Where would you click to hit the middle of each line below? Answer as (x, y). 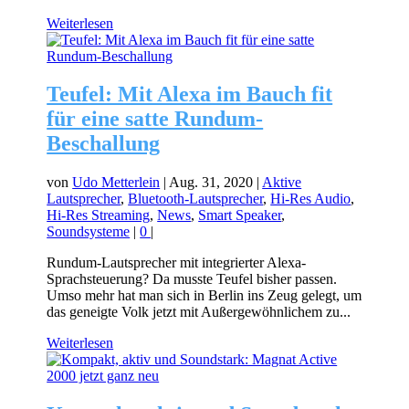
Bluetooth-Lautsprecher (196, 199)
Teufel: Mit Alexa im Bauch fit (190, 94)
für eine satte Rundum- (155, 119)
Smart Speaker (240, 215)
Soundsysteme (89, 232)
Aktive (282, 183)
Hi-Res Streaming (99, 215)
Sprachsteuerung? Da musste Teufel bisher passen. (192, 279)
